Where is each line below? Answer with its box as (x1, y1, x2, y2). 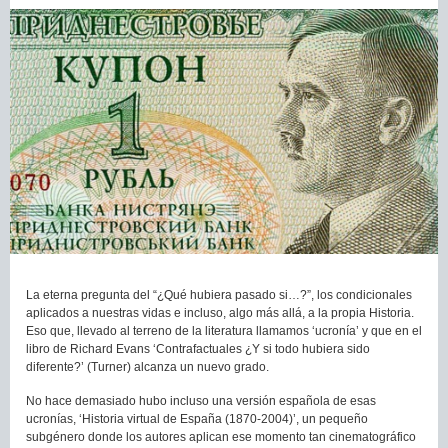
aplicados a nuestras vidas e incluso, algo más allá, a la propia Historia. (26, 306, 414, 321)
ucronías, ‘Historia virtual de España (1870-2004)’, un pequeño (26, 412, 368, 427)
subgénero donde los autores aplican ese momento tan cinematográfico (26, 430, 416, 445)
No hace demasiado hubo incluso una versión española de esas (26, 394, 376, 409)
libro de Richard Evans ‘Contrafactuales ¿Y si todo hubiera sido (26, 342, 370, 357)
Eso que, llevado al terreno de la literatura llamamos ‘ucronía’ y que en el (26, 324, 422, 339)
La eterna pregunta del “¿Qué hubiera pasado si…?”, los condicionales (26, 288, 412, 303)
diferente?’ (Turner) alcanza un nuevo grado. (26, 360, 269, 375)
